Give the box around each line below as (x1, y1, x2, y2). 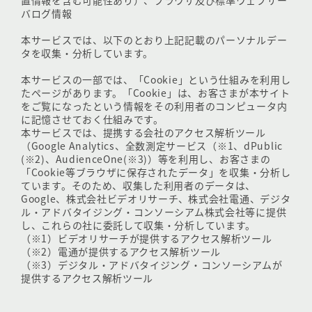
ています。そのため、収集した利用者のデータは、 (21, 178, 256, 192)
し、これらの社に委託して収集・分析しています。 (21, 218, 256, 232)
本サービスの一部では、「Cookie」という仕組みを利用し (21, 72, 291, 86)
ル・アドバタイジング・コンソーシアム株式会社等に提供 (21, 205, 287, 219)
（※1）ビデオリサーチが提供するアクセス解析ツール (21, 231, 272, 245)
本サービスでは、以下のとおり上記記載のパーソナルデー (21, 33, 288, 47)
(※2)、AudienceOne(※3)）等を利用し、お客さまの (21, 152, 271, 166)
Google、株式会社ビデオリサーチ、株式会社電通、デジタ (21, 192, 291, 205)
